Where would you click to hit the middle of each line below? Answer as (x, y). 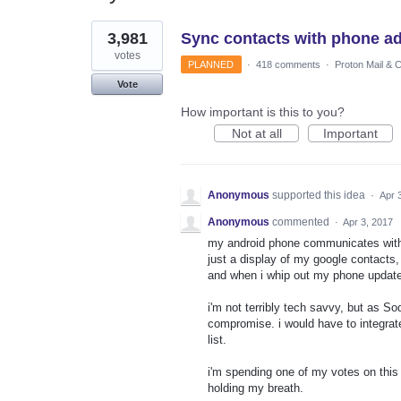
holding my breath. (256, 388)
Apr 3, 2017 (368, 222)
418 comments (288, 64)
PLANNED (211, 64)
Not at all (256, 133)
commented (302, 222)
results (110, 39)
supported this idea (320, 195)
